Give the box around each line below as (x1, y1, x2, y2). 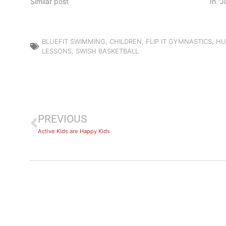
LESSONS (42, 47, 72, 55)
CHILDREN (109, 37, 142, 46)
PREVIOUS (38, 113, 87, 126)
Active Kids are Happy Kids (38, 128, 110, 135)
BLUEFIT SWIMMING (42, 37, 105, 46)
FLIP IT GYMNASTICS (146, 37, 212, 46)
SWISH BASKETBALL (76, 47, 139, 55)
